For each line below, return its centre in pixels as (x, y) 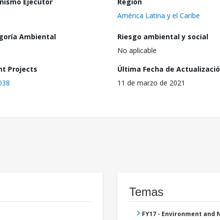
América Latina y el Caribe (159, 15)
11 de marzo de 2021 (151, 83)
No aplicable (137, 51)
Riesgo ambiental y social (163, 37)
